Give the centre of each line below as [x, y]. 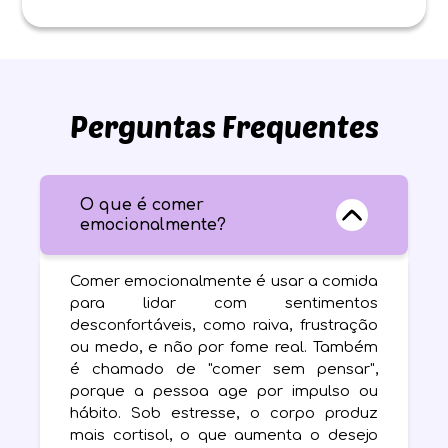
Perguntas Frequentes [224, 125]
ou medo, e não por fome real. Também [224, 347]
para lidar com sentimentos [224, 303]
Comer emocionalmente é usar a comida [224, 281]
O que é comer [142, 204]
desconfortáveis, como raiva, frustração [224, 325]
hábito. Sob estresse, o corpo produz [224, 413]
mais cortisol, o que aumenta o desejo [224, 435]
